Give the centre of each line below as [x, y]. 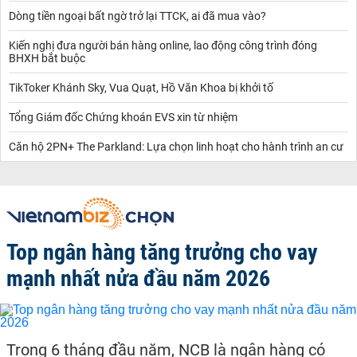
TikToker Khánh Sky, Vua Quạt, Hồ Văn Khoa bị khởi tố [141, 87]
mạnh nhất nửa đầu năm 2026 [138, 278]
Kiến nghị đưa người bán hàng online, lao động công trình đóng [163, 45]
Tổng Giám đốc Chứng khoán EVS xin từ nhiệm [123, 117]
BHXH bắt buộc [47, 58]
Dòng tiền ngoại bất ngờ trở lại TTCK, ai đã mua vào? [137, 16]
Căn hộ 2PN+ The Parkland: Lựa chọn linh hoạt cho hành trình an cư [176, 146]
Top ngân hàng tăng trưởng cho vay [162, 252]
